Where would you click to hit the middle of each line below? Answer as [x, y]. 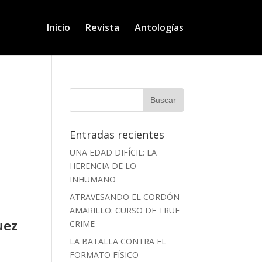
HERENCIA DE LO [103, 166]
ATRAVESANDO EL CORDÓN [125, 197]
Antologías [159, 27]
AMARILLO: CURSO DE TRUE [125, 210]
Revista [102, 27]
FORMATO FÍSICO [104, 255]
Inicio [58, 27]
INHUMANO [93, 179]
